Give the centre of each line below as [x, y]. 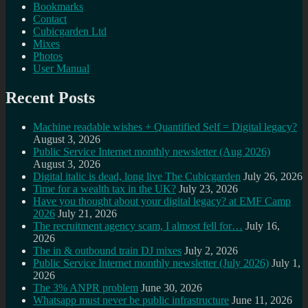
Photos [48, 56]
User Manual [61, 68]
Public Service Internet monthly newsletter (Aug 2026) [152, 151]
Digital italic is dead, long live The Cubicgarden [137, 176]
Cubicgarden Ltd [70, 31]
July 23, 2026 [208, 188]
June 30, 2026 [172, 287]
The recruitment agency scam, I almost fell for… [138, 225]
